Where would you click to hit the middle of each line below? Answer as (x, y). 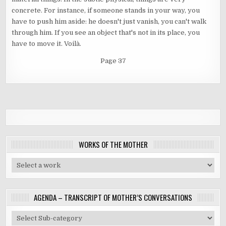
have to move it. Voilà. (47, 43)
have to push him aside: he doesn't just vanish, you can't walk (109, 21)
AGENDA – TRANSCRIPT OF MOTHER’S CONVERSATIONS (113, 197)
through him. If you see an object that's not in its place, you (106, 32)
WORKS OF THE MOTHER (113, 144)
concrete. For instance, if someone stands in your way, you (106, 10)
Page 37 (113, 61)
